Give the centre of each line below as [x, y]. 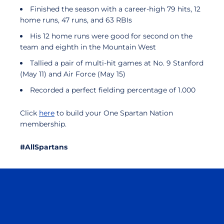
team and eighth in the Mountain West [88, 47]
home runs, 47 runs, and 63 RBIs [76, 20]
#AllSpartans [44, 147]
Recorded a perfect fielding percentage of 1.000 [113, 90]
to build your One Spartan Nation [114, 113]
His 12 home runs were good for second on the [111, 36]
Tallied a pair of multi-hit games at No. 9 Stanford [117, 63]
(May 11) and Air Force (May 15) [74, 74]
